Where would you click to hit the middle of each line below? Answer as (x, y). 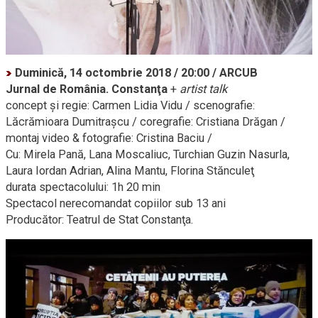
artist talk (203, 89)
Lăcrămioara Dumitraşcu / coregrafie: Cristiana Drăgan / (146, 121)
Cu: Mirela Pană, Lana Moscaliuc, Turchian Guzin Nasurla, (148, 154)
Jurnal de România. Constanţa (87, 89)
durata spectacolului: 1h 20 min (83, 187)
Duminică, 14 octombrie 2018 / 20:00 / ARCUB (136, 72)
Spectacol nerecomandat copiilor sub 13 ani (116, 203)
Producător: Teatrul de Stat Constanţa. (100, 219)
